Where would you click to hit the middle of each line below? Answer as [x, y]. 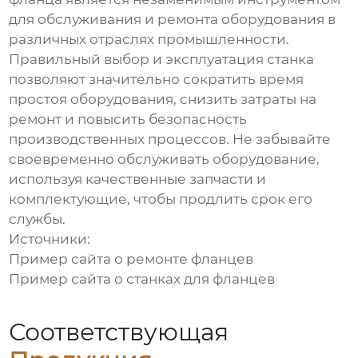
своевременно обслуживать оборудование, [165, 159]
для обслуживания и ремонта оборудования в [173, 20]
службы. [38, 219]
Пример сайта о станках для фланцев [142, 279]
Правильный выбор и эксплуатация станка [162, 60]
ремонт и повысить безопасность [128, 119]
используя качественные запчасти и [138, 179]
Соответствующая [119, 332]
